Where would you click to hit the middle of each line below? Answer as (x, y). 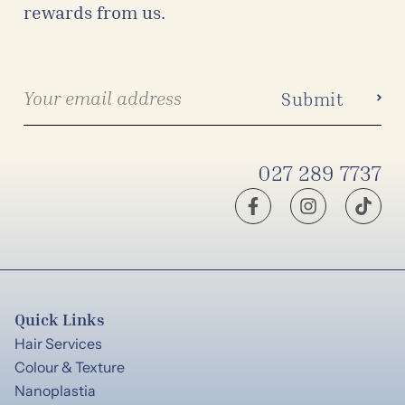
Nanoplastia (55, 390)
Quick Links (60, 319)
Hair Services (58, 343)
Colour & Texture (70, 367)
